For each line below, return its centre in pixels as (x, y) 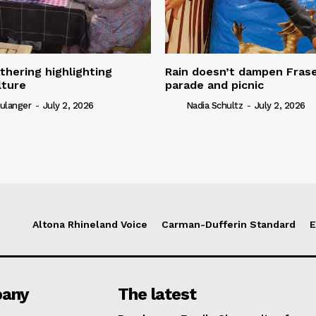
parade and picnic (214, 85)
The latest (157, 294)
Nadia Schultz (214, 105)
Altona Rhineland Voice (90, 224)
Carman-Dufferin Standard (229, 224)
